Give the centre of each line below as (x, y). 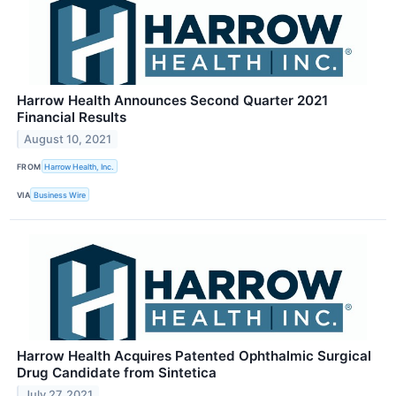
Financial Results (72, 118)
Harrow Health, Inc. (80, 166)
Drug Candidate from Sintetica (117, 373)
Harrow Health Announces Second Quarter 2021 (172, 101)
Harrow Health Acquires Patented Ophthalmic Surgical (194, 356)
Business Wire (60, 194)
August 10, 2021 (68, 139)
